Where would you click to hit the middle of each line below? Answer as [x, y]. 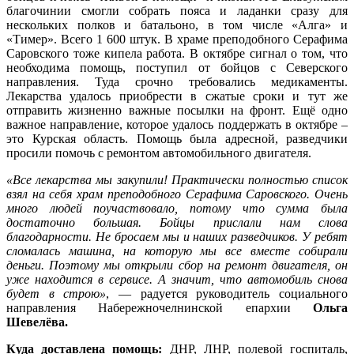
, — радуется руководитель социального [227, 293]
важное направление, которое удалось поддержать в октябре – [177, 124]
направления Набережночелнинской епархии [160, 307]
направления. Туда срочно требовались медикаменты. [177, 81]
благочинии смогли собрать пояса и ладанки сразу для [177, 10]
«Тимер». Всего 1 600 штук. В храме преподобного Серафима [177, 39]
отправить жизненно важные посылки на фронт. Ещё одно [177, 110]
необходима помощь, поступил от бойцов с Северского [177, 67]
